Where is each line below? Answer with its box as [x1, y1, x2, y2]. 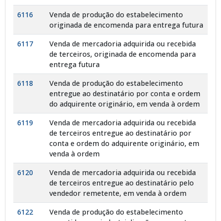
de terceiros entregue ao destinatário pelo [49, 178, 194, 187]
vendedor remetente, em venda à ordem [49, 188, 186, 198]
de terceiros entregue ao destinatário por [49, 128, 191, 138]
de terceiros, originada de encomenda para [49, 49, 196, 59]
